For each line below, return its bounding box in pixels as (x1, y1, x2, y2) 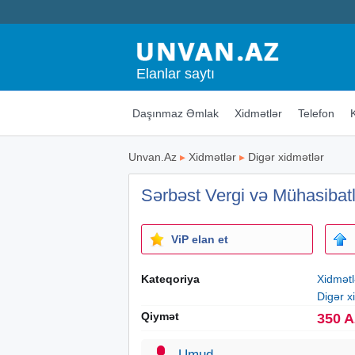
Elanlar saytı (136, 65, 215, 82)
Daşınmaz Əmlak (132, 106, 219, 120)
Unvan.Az (128, 150, 177, 163)
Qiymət (141, 309, 179, 323)
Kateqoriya (141, 272, 200, 285)
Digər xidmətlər (248, 150, 324, 163)
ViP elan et (171, 232, 228, 246)
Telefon (297, 106, 334, 120)
